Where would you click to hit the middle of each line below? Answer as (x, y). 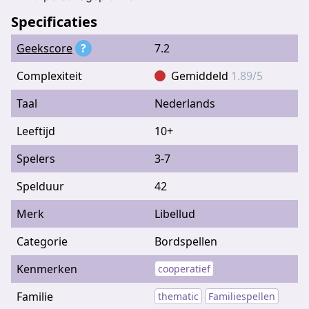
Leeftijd (36, 131)
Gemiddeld (201, 76)
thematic (178, 297)
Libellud (175, 213)
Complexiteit (49, 76)
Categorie (42, 241)
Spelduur (40, 186)
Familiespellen (242, 297)
